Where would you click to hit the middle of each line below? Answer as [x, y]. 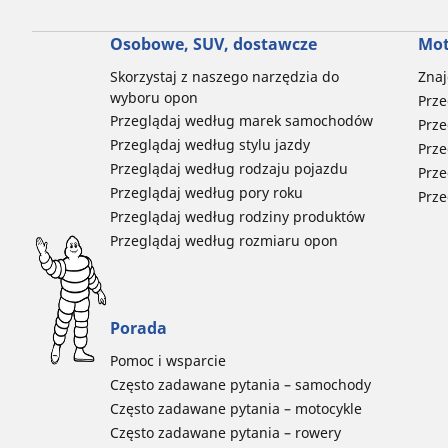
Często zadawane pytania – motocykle [235, 409]
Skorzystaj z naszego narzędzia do [224, 77]
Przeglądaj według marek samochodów [241, 121]
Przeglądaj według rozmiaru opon [223, 241]
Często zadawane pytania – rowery [225, 433]
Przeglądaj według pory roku [206, 193]
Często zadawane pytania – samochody [240, 385]
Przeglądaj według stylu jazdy [209, 145]
